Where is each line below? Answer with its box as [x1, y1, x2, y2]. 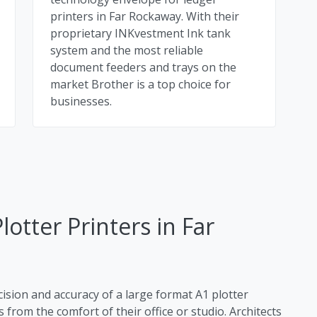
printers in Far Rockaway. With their [50, 8, 239, 24]
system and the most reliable [50, 42, 203, 58]
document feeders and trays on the [50, 59, 236, 75]
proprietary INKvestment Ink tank [50, 25, 231, 41]
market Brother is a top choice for [50, 76, 231, 92]
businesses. [50, 93, 112, 109]
